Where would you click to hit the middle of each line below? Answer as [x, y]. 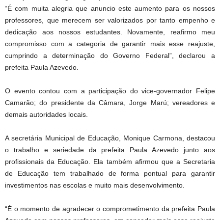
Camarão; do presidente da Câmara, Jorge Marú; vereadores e [110, 103]
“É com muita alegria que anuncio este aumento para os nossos [110, 9]
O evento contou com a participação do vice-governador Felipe [110, 91]
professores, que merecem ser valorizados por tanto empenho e [110, 20]
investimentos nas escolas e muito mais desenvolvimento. [95, 185]
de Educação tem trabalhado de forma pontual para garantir [110, 174]
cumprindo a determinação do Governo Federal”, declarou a [110, 56]
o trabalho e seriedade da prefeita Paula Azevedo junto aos [110, 150]
